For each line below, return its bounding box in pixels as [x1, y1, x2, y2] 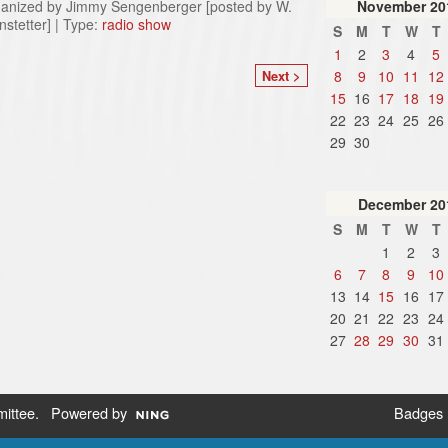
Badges [393, 402, 443, 424]
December [357, 194, 426, 215]
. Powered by [34, 402, 127, 424]
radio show [101, 13, 171, 34]
